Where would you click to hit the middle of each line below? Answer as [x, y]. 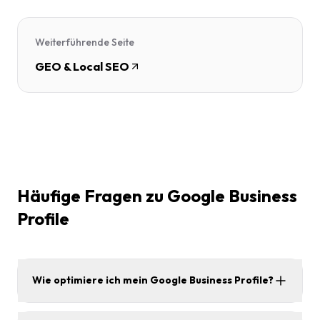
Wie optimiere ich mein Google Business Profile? [153, 280]
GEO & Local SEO [82, 66]
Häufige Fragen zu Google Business [157, 195]
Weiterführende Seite [85, 42]
